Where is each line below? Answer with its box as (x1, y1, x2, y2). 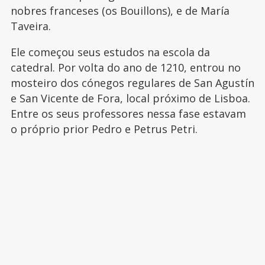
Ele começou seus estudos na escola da (10, 44, 210, 59)
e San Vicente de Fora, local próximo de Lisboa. (10, 91, 250, 105)
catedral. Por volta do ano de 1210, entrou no (10, 60, 241, 75)
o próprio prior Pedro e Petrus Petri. (10, 121, 198, 136)
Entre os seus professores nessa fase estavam (10, 106, 246, 121)
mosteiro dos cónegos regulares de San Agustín (10, 75, 254, 90)
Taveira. (10, 18, 51, 33)
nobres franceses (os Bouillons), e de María (10, 3, 230, 18)
